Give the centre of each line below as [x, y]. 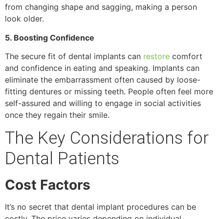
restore [156, 56]
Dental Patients [62, 158]
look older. [24, 19]
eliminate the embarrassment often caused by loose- [103, 80]
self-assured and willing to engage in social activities [103, 103]
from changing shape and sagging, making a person [101, 7]
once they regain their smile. [57, 115]
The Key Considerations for [107, 138]
